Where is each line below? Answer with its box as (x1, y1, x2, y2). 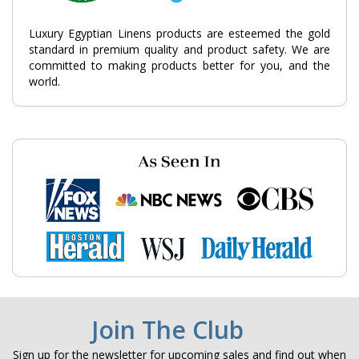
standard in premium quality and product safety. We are (29, 41, 330, 57)
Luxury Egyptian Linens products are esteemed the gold (29, 25, 330, 41)
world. (29, 73, 60, 89)
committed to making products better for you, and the (29, 57, 330, 73)
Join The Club (91, 313, 244, 347)
